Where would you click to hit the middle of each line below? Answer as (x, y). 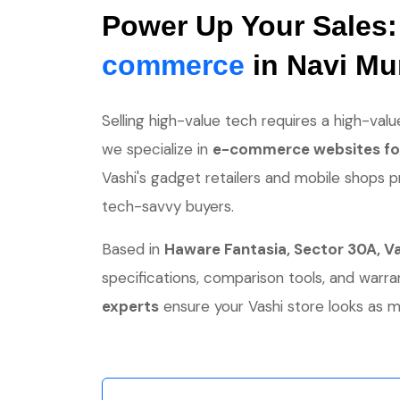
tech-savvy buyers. (168, 206)
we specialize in (157, 149)
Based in (133, 249)
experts (130, 306)
